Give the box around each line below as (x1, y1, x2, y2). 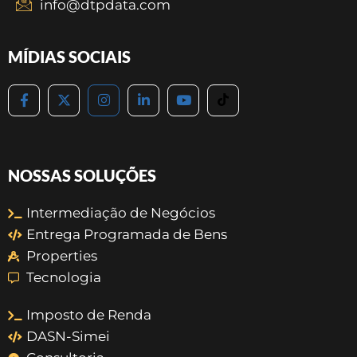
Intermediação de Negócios (25, 205, 215, 221)
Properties (25, 248, 97, 264)
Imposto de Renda (25, 307, 151, 323)
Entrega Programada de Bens (25, 226, 227, 242)
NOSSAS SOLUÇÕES (8, 166, 156, 185)
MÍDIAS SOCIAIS (8, 47, 131, 66)
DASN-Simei (25, 328, 110, 344)
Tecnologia (25, 269, 101, 285)
